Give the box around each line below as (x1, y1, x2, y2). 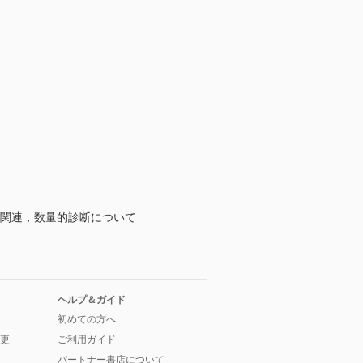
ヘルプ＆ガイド (58, 294, 126, 306)
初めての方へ (58, 314, 116, 326)
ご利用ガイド (58, 334, 116, 346)
